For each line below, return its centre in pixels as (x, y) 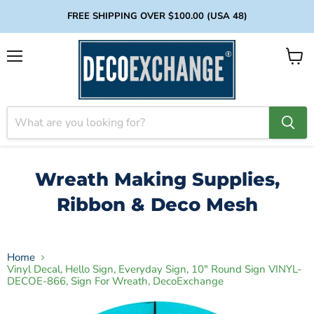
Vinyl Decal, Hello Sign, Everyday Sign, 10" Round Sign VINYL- (154, 269)
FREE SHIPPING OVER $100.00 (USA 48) (157, 16)
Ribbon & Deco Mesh (157, 204)
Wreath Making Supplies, (157, 179)
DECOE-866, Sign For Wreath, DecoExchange (115, 281)
